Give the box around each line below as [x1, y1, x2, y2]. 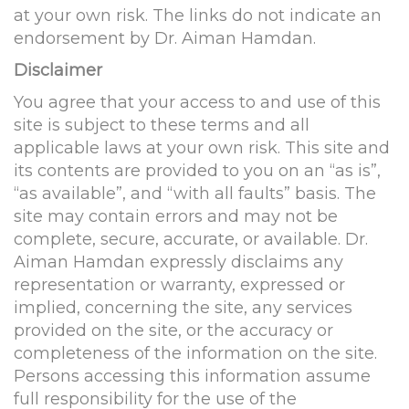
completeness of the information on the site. [14, 343, 377, 363]
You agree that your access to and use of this [14, 92, 381, 112]
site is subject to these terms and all [14, 115, 309, 135]
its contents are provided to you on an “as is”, [14, 161, 381, 181]
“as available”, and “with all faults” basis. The [14, 184, 376, 204]
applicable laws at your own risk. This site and [14, 138, 390, 158]
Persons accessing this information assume [14, 366, 371, 386]
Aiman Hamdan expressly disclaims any [14, 252, 343, 272]
